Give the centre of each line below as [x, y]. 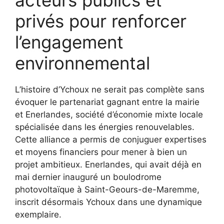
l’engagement [69, 42]
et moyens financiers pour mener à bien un [101, 152]
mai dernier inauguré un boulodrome [88, 177]
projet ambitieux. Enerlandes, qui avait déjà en [108, 164]
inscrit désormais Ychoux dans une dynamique [108, 202]
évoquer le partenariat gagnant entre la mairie [107, 102]
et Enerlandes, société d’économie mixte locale [109, 114]
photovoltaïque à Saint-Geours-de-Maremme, [107, 189]
